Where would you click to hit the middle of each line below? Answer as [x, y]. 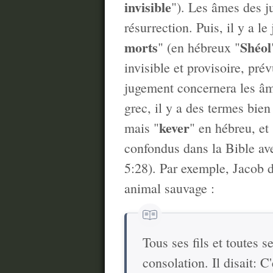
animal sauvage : [169, 188]
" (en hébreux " [199, 47]
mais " [142, 127]
